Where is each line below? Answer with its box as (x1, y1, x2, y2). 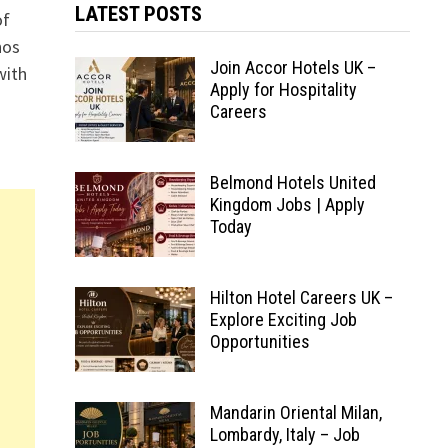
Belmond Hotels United (209, 172, 376, 193)
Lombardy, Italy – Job (209, 424, 360, 445)
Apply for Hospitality (209, 79, 357, 100)
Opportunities (209, 331, 310, 352)
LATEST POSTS (74, 2, 202, 26)
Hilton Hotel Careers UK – (209, 287, 393, 308)
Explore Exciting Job (209, 309, 357, 330)
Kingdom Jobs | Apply (209, 194, 365, 215)
